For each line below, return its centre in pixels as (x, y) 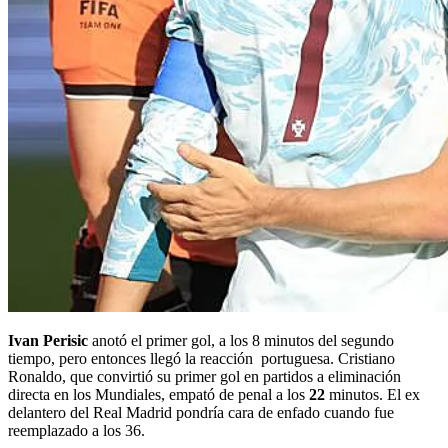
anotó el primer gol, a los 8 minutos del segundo (241, 340)
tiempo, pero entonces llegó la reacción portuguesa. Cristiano (201, 358)
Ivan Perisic (48, 340)
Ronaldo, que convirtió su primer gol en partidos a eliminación (204, 376)
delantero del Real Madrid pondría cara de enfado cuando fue (201, 412)
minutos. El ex (372, 394)
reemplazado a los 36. (76, 430)
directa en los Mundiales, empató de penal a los (156, 394)
